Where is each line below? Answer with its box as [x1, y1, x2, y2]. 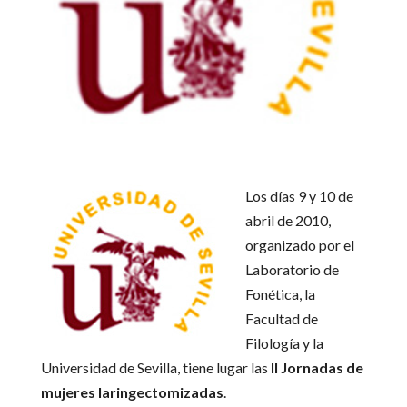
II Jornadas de [270, 358, 363, 376]
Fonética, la [244, 284, 315, 303]
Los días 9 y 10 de [244, 186, 353, 204]
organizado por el [244, 235, 354, 253]
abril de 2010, [244, 211, 331, 229]
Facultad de [244, 309, 318, 327]
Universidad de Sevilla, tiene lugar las [40, 358, 271, 376]
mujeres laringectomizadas [40, 382, 223, 401]
